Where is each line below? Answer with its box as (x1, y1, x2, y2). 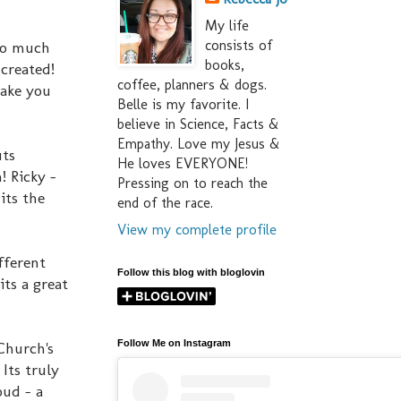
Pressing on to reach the (117, 175, 268, 192)
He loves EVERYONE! (117, 155, 248, 173)
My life (205, 17, 249, 35)
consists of (205, 37, 272, 55)
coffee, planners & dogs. (117, 76, 267, 94)
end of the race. (117, 194, 213, 212)
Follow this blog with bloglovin (117, 267, 265, 278)
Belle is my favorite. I (117, 96, 249, 114)
